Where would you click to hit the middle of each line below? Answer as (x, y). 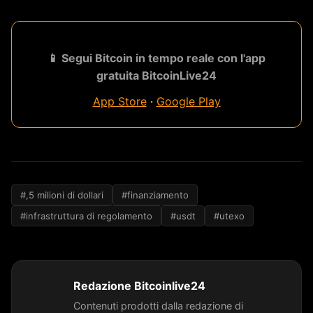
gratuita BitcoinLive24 (156, 75)
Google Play (188, 101)
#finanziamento (155, 195)
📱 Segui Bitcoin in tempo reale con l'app (156, 58)
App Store (119, 101)
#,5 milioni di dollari (62, 195)
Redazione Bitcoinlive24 (139, 285)
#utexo (229, 216)
